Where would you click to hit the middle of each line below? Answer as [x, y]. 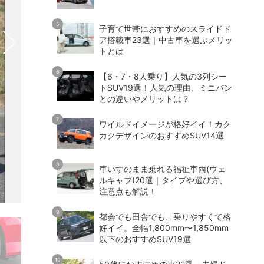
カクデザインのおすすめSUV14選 [161, 135]
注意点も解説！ [128, 191]
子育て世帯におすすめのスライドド [165, 28]
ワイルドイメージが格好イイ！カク [165, 124]
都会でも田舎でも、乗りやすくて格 [165, 216]
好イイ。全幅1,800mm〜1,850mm [164, 227]
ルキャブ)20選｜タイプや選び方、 [163, 180]
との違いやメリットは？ [144, 98]
